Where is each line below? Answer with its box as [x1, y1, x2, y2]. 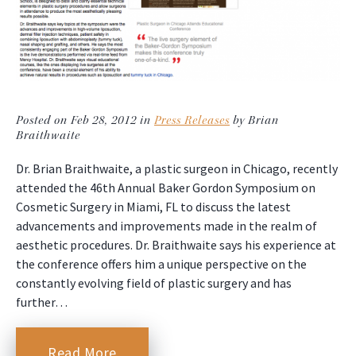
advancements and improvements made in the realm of [16, 218, 317, 234]
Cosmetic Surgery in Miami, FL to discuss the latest [16, 199, 291, 215]
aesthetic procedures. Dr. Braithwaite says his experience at [16, 237, 336, 253]
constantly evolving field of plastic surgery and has [16, 275, 292, 292]
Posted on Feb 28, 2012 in [16, 113, 154, 129]
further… [16, 294, 68, 311]
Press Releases [154, 113, 230, 129]
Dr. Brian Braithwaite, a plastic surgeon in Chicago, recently [16, 161, 338, 177]
